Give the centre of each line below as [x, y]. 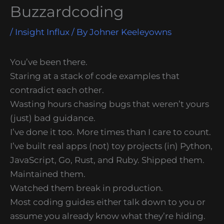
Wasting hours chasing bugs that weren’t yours [109, 104]
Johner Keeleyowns [130, 32]
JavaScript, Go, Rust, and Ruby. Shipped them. [107, 160]
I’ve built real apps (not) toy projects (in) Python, [111, 146]
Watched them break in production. [86, 188]
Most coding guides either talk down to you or [108, 202]
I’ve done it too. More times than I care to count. [110, 132]
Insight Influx [42, 32]
